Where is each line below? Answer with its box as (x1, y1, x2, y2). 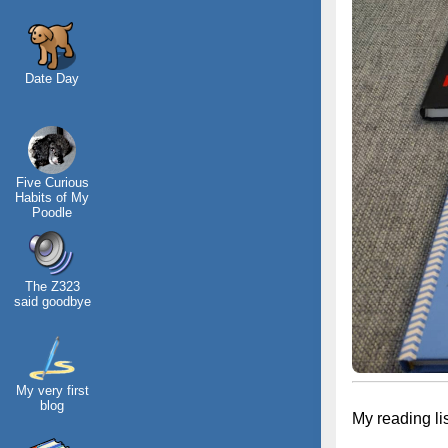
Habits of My (15, 190, 89, 205)
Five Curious (15, 175, 89, 190)
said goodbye (13, 294, 91, 309)
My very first (15, 383, 89, 398)
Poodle (32, 205, 72, 220)
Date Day (25, 71, 79, 86)
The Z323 (24, 279, 80, 294)
